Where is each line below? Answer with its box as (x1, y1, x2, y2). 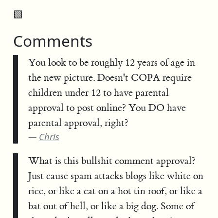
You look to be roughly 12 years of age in (28, 56, 195, 69)
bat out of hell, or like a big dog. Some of (28, 200, 194, 213)
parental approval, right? (28, 116, 128, 129)
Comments (13, 30, 92, 52)
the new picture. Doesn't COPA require (28, 71, 192, 84)
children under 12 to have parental (28, 86, 169, 99)
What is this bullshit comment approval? (28, 155, 196, 167)
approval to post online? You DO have (28, 101, 186, 114)
